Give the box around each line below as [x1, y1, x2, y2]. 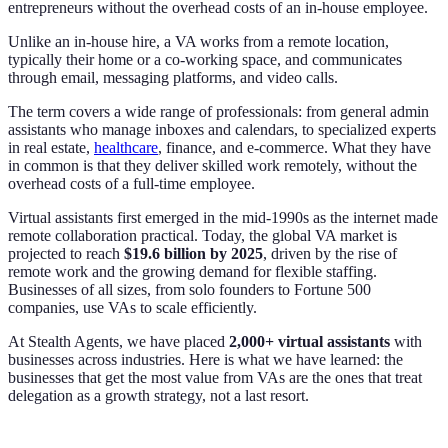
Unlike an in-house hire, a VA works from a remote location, [8, 32, 389, 50]
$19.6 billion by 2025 [124, 244, 263, 262]
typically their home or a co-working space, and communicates [8, 50, 402, 68]
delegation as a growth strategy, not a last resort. [8, 386, 309, 404]
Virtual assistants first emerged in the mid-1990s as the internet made [8, 208, 438, 226]
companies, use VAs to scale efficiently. [8, 298, 257, 316]
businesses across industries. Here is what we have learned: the [8, 350, 403, 368]
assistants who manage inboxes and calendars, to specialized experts [8, 120, 436, 138]
